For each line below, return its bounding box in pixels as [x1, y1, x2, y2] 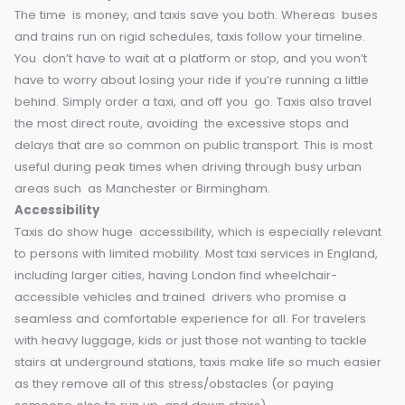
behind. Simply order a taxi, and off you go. [15, 191, 303, 211]
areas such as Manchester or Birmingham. [15, 287, 300, 306]
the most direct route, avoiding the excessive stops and [15, 214, 387, 235]
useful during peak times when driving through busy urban [15, 263, 401, 283]
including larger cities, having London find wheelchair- [15, 383, 374, 403]
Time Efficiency [15, 71, 130, 90]
